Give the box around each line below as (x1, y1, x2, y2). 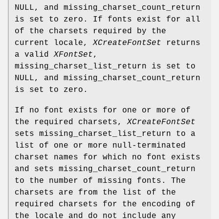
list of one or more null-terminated (15, 141, 186, 151)
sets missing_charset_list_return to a (15, 130, 196, 139)
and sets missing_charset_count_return (15, 165, 196, 174)
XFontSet (54, 50, 93, 60)
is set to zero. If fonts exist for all (15, 15, 200, 24)
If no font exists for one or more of (15, 106, 191, 115)
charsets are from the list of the (15, 188, 176, 197)
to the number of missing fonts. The (15, 176, 186, 186)
